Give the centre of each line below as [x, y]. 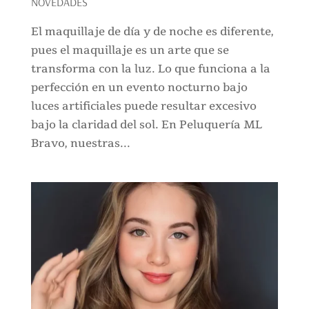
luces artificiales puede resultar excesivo [143, 107]
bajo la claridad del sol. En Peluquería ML [146, 125]
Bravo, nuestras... [80, 144]
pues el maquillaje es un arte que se [130, 51]
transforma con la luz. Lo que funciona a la [150, 69]
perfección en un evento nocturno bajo [139, 88]
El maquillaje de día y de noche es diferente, [152, 32]
